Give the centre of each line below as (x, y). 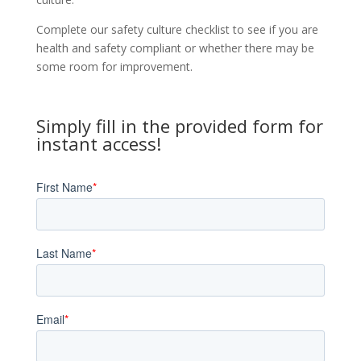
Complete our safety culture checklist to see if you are (177, 29)
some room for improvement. (114, 66)
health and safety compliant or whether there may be (175, 48)
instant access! (98, 143)
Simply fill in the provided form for (179, 126)
